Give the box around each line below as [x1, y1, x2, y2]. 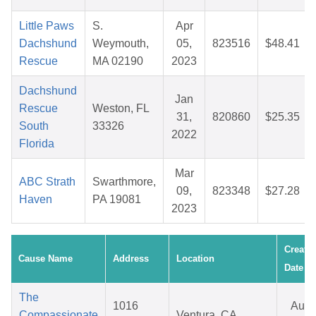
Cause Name [18, 253, 73, 265]
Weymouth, [92, 37, 149, 50]
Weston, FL [92, 102, 150, 115]
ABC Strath [19, 176, 75, 188]
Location [176, 253, 214, 265]
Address [113, 253, 149, 265]
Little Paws [19, 20, 74, 32]
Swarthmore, [92, 176, 156, 188]
